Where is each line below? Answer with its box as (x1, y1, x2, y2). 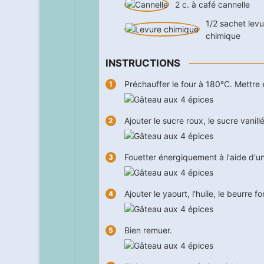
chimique (205, 30, 240, 41)
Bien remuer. (124, 225, 172, 236)
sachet (219, 18, 246, 28)
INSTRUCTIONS (105, 57, 180, 69)
